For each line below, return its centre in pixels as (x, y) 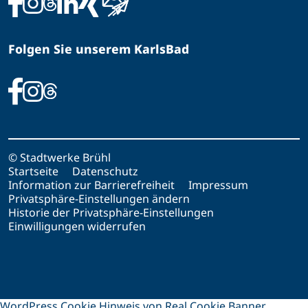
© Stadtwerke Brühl (59, 158)
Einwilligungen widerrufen (77, 227)
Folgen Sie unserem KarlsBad (99, 48)
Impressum (218, 185)
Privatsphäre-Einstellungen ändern (99, 199)
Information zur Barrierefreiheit (91, 185)
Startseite (33, 172)
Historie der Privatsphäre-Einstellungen (111, 213)
